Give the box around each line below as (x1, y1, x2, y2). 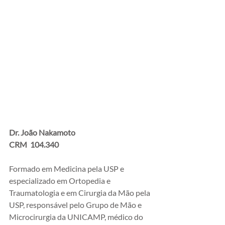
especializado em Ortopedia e (9, 176, 112, 186)
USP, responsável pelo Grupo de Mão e (9, 200, 143, 210)
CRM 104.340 (9, 140, 59, 150)
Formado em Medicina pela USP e (9, 164, 126, 174)
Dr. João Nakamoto (9, 128, 75, 138)
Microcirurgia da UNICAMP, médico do (9, 212, 145, 222)
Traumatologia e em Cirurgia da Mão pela (9, 188, 152, 198)
